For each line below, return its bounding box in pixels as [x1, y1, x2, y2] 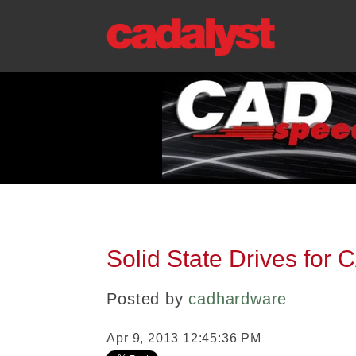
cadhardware [188, 290, 288, 308]
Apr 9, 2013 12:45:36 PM [106, 331, 261, 345]
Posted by [106, 290, 184, 308]
